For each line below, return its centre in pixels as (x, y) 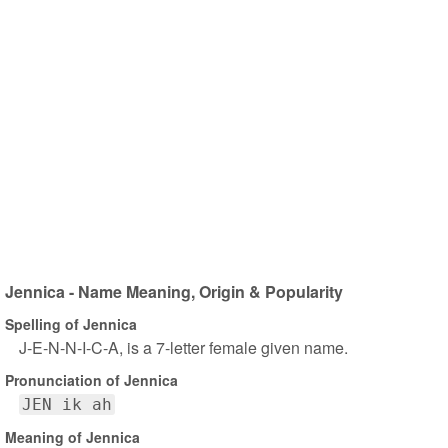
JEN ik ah (67, 404)
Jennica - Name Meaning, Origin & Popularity (174, 291)
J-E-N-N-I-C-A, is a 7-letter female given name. (183, 347)
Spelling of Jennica (71, 323)
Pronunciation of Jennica (91, 379)
